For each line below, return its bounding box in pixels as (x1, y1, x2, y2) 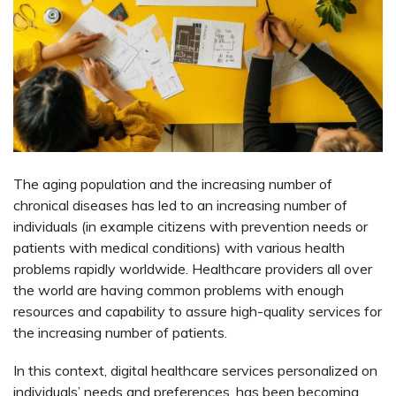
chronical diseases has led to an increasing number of (13, 195, 347, 214)
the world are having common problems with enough (13, 280, 344, 299)
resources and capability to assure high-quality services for (13, 301, 382, 320)
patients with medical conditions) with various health (13, 238, 345, 256)
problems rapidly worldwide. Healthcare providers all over (13, 259, 372, 278)
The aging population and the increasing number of (13, 174, 332, 193)
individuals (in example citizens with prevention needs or (13, 217, 368, 235)
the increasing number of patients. (13, 323, 231, 341)
